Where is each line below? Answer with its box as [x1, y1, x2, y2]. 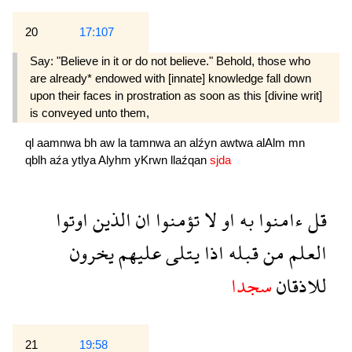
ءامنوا [254, 196, 303, 242]
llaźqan [170, 152, 210, 167]
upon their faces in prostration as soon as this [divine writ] [30, 89, 322, 103]
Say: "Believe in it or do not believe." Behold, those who [30, 54, 310, 68]
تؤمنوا [151, 196, 200, 242]
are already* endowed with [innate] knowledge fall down [30, 71, 311, 86]
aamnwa [37, 135, 84, 149]
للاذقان [272, 262, 327, 308]
